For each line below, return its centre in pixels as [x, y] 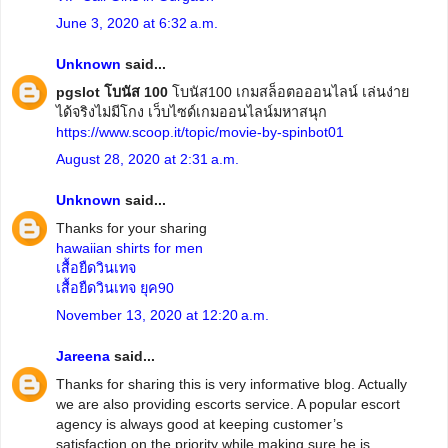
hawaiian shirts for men [129, 247]
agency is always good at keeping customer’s [199, 423]
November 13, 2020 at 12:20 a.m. [162, 314]
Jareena [83, 356]
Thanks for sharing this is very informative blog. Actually [231, 383]
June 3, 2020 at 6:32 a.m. [137, 22]
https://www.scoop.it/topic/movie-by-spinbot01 [200, 131]
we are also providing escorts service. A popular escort [228, 403]
